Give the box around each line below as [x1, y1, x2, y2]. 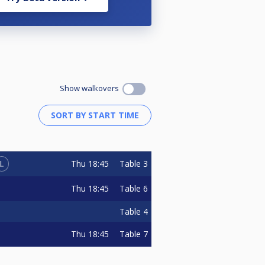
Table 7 [119, 228, 148, 240]
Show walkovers [60, 82, 122, 93]
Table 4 [119, 205, 148, 217]
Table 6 [119, 182, 148, 194]
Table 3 [119, 157, 148, 169]
